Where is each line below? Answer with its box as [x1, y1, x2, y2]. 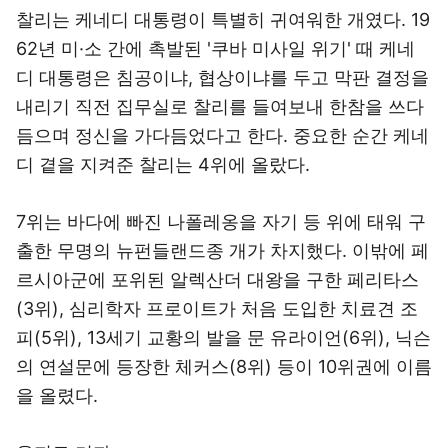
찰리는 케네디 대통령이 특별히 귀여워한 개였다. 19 [16, 9, 430, 30]
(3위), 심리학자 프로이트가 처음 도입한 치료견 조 [16, 298, 418, 319]
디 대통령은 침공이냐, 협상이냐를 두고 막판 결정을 [16, 67, 429, 88]
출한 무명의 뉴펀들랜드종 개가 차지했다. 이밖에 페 [16, 240, 429, 261]
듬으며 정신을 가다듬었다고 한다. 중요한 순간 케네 [16, 125, 429, 146]
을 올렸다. [16, 385, 98, 406]
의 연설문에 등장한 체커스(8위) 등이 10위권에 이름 [16, 356, 432, 377]
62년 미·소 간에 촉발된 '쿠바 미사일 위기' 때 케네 [16, 38, 415, 59]
